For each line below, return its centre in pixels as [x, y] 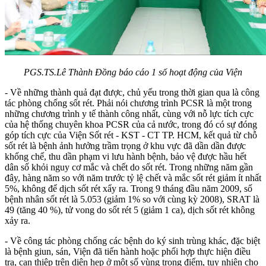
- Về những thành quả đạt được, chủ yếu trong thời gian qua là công [132, 92]
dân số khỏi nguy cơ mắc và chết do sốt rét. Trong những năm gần [129, 167]
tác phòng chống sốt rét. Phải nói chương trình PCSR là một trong [128, 103]
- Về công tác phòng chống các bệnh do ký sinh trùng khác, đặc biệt [132, 240]
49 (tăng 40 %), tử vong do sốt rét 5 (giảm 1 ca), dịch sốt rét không [130, 210]
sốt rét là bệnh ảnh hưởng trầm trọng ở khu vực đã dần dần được [125, 145]
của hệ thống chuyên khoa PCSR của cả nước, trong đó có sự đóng [131, 124]
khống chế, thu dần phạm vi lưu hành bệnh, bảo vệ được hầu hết [126, 156]
